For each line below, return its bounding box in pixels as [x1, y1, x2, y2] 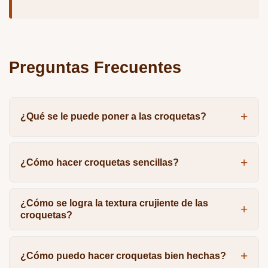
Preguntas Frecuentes [9, 57, 181, 77]
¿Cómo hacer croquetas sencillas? [20, 157, 179, 167]
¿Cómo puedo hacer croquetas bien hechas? [20, 251, 226, 261]
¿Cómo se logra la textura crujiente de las [20, 197, 208, 208]
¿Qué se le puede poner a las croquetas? [20, 111, 206, 122]
